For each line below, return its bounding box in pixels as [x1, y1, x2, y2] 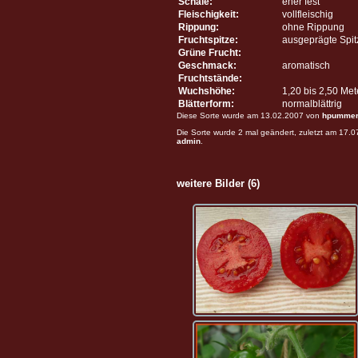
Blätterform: [178, 97, 234, 109]
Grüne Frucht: [178, 46, 241, 58]
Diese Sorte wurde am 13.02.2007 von [177, 110, 322, 120]
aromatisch [282, 59, 330, 71]
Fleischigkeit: [178, 8, 239, 20]
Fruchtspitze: [178, 34, 238, 46]
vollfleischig [282, 8, 333, 20]
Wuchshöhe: [178, 85, 235, 97]
